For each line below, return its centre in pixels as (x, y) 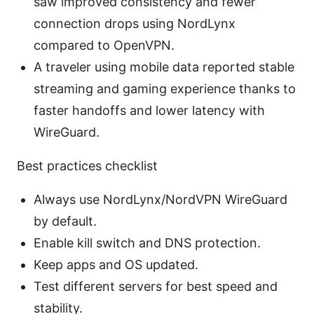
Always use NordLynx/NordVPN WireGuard (161, 200)
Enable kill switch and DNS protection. (147, 243)
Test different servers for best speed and (156, 287)
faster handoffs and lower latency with (149, 111)
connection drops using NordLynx (135, 24)
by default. (65, 221)
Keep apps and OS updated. (116, 265)
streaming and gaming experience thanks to (165, 89)
